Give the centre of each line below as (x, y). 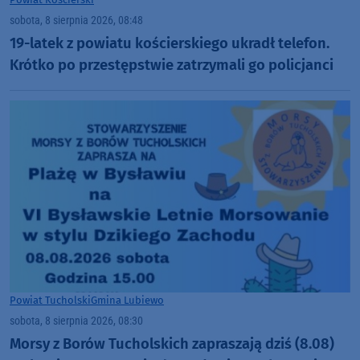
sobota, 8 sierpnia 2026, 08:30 (76, 321)
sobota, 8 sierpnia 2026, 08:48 (76, 20)
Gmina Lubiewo (127, 300)
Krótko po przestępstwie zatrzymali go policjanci (172, 65)
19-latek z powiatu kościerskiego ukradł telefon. (170, 44)
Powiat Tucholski (50, 300)
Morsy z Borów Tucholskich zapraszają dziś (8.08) (172, 344)
